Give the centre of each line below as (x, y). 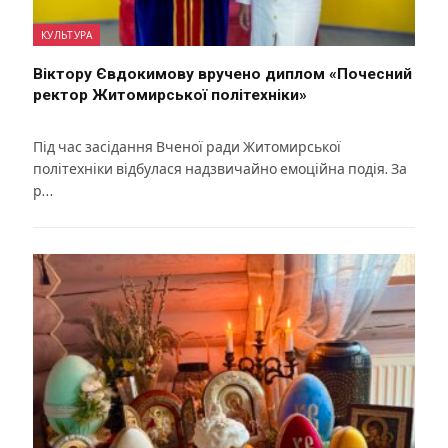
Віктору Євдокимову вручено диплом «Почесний (222, 74)
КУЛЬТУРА (67, 35)
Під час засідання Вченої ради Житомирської (187, 147)
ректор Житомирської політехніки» (170, 95)
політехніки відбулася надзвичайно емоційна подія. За (220, 169)
